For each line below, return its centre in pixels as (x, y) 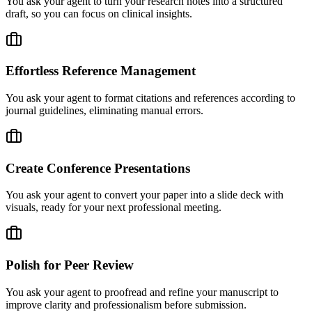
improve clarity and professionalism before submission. (126, 304)
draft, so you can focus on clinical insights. (99, 13)
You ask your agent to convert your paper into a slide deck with (145, 195)
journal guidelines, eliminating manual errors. (104, 110)
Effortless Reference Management (101, 71)
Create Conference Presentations (98, 168)
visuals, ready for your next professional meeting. (114, 208)
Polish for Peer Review (70, 265)
